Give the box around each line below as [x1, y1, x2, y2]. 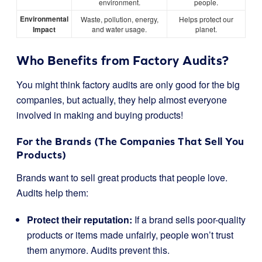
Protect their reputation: [27, 213, 132, 226]
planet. [195, 24, 217, 34]
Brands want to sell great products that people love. [16, 171, 227, 184]
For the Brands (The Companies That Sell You [16, 135, 244, 147]
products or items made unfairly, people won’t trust [27, 228, 233, 242]
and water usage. [92, 24, 147, 34]
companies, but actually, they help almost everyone [16, 93, 227, 106]
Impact [33, 24, 56, 35]
